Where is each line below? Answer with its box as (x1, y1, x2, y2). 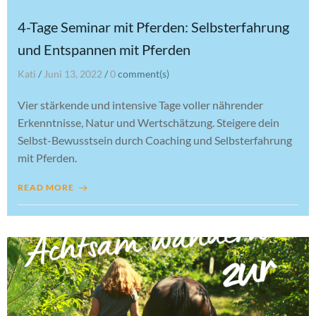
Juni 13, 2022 (44, 68, 102, 80)
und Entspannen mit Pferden (18, 41, 190, 58)
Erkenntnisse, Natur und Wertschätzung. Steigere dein (18, 116, 279, 129)
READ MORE (18, 182, 74, 193)
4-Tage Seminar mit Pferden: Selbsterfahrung (18, 18, 289, 35)
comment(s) (118, 68, 169, 80)
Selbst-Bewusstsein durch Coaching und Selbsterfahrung (18, 133, 292, 147)
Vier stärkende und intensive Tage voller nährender (18, 98, 263, 111)
